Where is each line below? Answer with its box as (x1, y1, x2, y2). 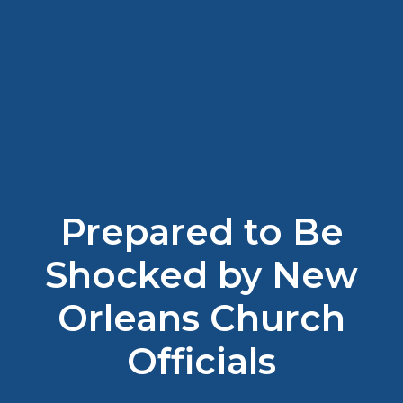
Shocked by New (45, 252, 358, 297)
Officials (127, 338, 276, 383)
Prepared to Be (59, 209, 344, 254)
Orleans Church (58, 295, 345, 340)
